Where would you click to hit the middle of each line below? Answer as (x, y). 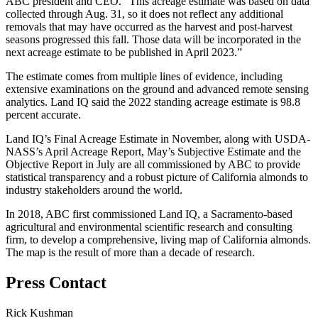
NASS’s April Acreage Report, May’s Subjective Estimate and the (153, 151)
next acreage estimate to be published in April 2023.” (124, 52)
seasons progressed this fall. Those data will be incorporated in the (153, 39)
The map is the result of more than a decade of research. (130, 252)
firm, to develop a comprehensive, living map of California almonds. (158, 239)
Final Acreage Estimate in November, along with (164, 138)
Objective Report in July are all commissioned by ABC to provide (153, 164)
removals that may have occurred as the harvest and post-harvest (149, 26)
